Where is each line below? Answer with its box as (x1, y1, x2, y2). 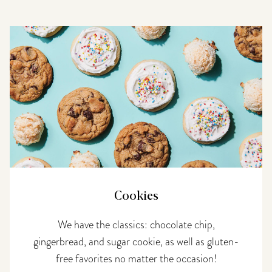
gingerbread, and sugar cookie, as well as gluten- (33, 233, 239, 249)
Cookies (114, 189, 158, 202)
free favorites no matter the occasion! (55, 250, 217, 266)
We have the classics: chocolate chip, (57, 216, 215, 232)
